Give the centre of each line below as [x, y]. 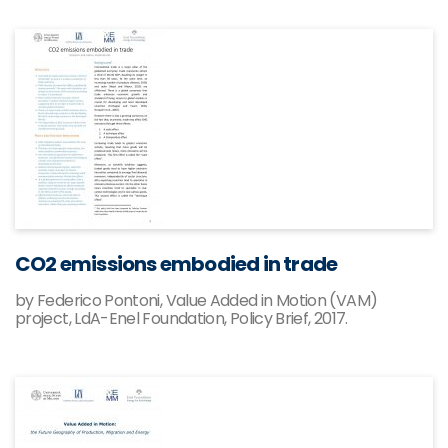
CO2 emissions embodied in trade [176, 264]
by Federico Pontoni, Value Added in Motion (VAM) [196, 300]
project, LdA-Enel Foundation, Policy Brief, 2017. [181, 318]
